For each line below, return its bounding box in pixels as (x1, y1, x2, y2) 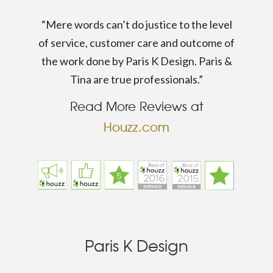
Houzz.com (104, 118, 169, 135)
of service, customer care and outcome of (38, 36, 235, 49)
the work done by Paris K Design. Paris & (41, 54, 232, 68)
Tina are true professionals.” (70, 73, 203, 86)
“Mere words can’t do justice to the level (41, 18, 232, 31)
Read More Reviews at (69, 97, 204, 115)
